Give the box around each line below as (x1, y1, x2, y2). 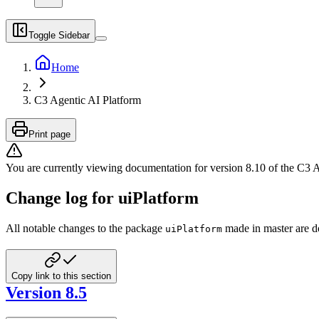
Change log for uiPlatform (6, 188, 199, 207)
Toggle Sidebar (28, 30, 90, 41)
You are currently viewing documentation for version (6, 162, 246, 174)
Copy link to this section (11, 270, 111, 281)
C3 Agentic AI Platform (34, 94, 141, 106)
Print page (28, 129, 70, 140)
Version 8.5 (6, 283, 87, 302)
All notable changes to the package (6, 221, 165, 234)
